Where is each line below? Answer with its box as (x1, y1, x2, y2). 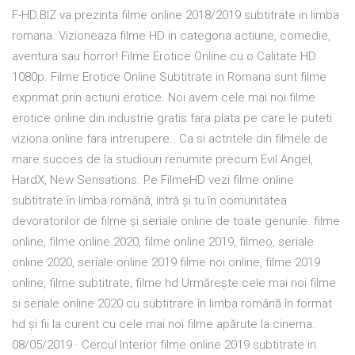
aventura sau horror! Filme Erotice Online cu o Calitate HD (12, 49, 316, 64)
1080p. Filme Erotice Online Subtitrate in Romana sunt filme (12, 70, 326, 85)
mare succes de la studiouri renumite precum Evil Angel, (12, 152, 313, 167)
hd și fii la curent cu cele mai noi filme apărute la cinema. (12, 317, 315, 332)
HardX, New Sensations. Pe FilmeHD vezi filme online (12, 173, 294, 188)
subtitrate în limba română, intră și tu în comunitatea (12, 193, 287, 208)
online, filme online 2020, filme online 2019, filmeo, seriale (12, 235, 314, 250)
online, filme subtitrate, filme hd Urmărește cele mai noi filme (12, 276, 336, 291)
